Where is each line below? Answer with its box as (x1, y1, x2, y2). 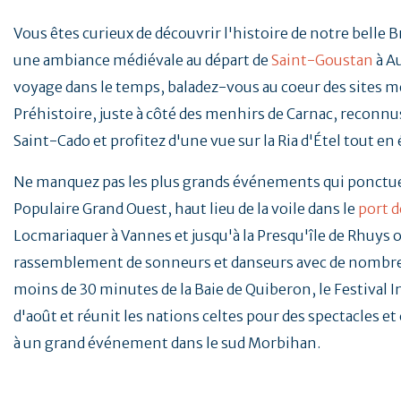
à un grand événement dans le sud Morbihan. (13, 334, 320, 353)
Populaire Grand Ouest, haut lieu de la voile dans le (13, 200, 358, 218)
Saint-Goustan (271, 51, 373, 70)
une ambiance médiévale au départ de (13, 51, 271, 70)
